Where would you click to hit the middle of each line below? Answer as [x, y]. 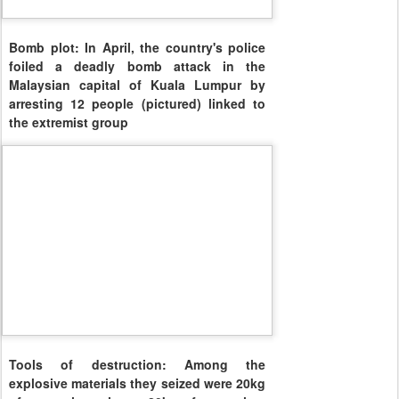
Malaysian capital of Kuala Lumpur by [137, 85]
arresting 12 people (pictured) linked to [137, 104]
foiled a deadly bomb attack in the [137, 66]
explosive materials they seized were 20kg [137, 383]
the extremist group [69, 122]
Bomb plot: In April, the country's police [137, 48]
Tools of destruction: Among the [137, 364]
